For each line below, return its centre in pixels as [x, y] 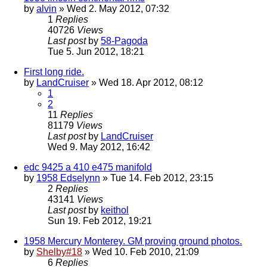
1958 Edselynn [68, 178]
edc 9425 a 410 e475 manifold [88, 167]
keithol [115, 210]
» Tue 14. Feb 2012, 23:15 [157, 178]
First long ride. [54, 72]
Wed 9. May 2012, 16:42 [99, 147]
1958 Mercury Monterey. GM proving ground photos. [133, 241]
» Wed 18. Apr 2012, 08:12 [146, 83]
